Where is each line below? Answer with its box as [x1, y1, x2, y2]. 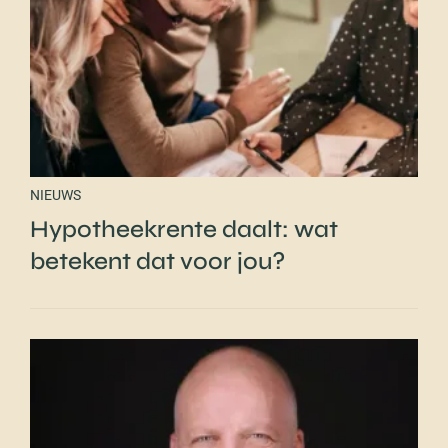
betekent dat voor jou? [30, 246, 285, 276]
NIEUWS [30, 186, 81, 203]
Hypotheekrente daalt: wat [30, 214, 338, 244]
